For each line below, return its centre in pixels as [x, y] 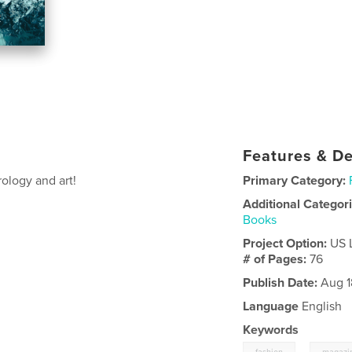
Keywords [271, 330]
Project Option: [287, 243]
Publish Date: [280, 282]
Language [271, 306]
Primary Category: [295, 180]
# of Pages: [277, 259]
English [321, 306]
